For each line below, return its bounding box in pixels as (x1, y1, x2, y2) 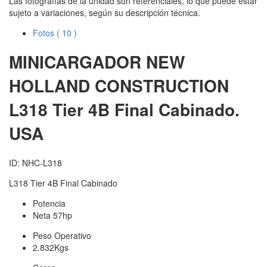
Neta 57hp (33, 209, 72, 221)
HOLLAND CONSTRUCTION (9, 73, 229, 98)
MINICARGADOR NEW (9, 49, 185, 74)
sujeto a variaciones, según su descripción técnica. (9, 7, 200, 19)
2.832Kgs (33, 241, 69, 253)
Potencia (33, 197, 66, 209)
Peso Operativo (33, 229, 91, 241)
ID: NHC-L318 (9, 156, 62, 169)
